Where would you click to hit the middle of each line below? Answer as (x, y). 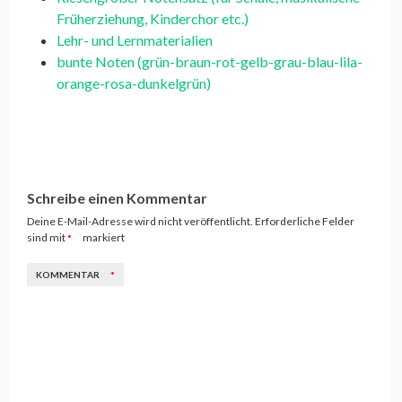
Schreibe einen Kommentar (118, 198)
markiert (103, 238)
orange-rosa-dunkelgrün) (134, 83)
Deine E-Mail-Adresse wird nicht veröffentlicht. (140, 222)
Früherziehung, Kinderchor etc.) (153, 19)
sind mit (48, 238)
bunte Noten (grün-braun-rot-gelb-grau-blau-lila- (210, 62)
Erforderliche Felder (305, 222)
